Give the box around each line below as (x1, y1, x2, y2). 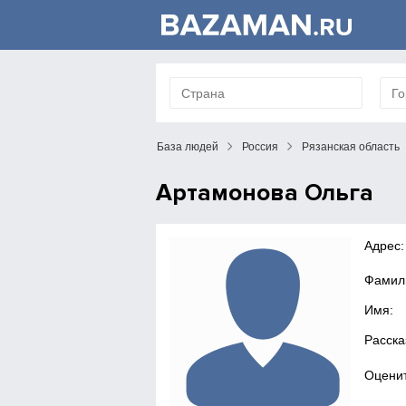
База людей (157, 140, 218, 153)
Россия (242, 140, 278, 153)
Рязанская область (302, 140, 400, 153)
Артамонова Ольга (156, 179, 373, 208)
